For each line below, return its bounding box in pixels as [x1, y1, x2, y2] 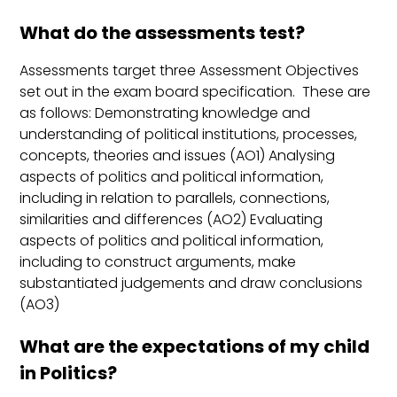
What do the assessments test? [19, 20, 306, 46]
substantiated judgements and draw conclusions [19, 273, 363, 294]
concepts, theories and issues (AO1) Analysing [19, 145, 336, 167]
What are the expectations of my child [19, 334, 370, 360]
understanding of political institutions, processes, [19, 124, 358, 145]
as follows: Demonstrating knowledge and [19, 103, 311, 124]
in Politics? [19, 361, 118, 386]
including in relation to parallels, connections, [19, 188, 331, 209]
